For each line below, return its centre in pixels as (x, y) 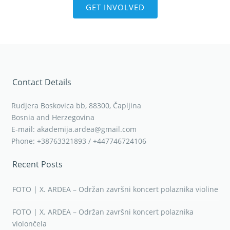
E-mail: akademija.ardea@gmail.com (74, 129)
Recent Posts (38, 165)
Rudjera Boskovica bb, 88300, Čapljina (76, 106)
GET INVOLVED (115, 7)
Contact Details (42, 82)
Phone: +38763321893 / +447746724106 (79, 141)
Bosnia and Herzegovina (53, 118)
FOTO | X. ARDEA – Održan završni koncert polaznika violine (116, 189)
